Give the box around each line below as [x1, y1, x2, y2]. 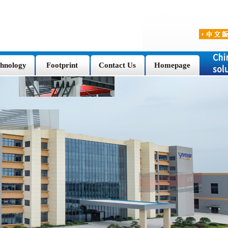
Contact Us [98, 62, 136, 70]
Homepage [154, 62, 190, 70]
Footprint [46, 62, 78, 70]
